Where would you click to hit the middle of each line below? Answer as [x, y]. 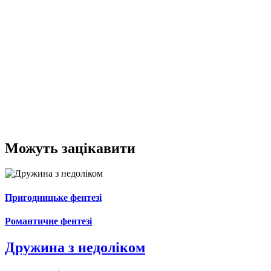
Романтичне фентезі [48, 221]
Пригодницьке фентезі [53, 197]
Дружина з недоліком [75, 248]
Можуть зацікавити [70, 148]
